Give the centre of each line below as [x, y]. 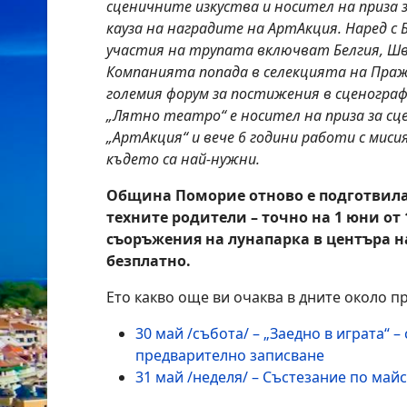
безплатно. [149, 261]
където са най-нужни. [183, 159]
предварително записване [230, 355]
